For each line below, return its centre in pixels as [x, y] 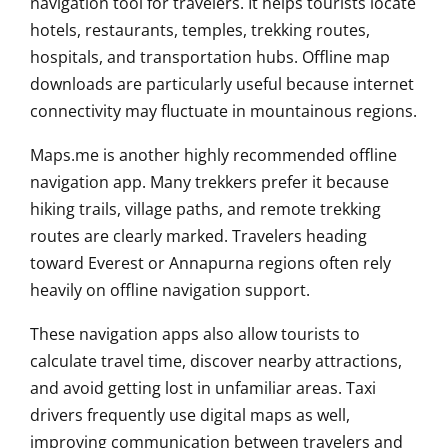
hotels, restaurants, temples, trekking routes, [200, 30]
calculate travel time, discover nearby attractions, [216, 361]
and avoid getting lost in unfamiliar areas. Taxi [203, 388]
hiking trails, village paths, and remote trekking [205, 209]
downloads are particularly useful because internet [222, 84]
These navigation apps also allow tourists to [195, 334]
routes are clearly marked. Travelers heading [198, 236]
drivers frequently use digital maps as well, [190, 415]
